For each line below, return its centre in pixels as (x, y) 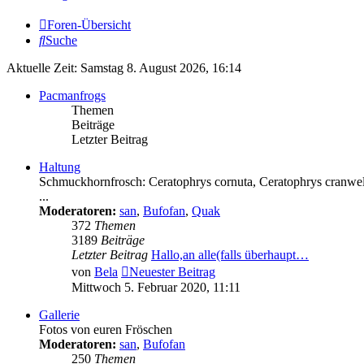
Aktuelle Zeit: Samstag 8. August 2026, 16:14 (124, 68)
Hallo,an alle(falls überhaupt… (230, 255)
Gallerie (59, 315)
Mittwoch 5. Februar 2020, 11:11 (156, 288)
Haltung (60, 167)
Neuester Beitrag (172, 272)
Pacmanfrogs (72, 96)
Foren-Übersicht (89, 25)
